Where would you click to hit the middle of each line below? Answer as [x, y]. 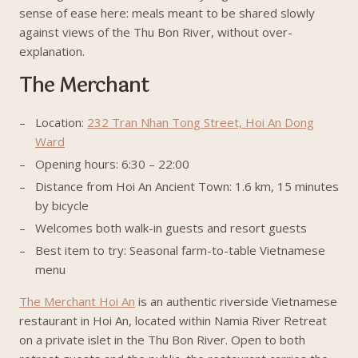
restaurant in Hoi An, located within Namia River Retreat [173, 320]
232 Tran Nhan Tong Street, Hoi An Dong [201, 122]
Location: [61, 122]
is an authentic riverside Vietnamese [236, 301]
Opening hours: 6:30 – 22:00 [112, 164]
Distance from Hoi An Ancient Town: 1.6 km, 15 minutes [187, 186]
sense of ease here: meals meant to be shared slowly [167, 13]
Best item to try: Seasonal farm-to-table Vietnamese [180, 250]
